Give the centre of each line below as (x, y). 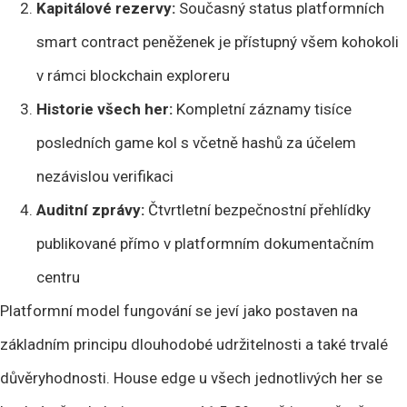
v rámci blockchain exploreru (133, 75)
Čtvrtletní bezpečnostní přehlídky (258, 209)
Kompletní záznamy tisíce (262, 109)
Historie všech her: (104, 109)
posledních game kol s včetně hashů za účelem (196, 142)
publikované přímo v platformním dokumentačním (205, 243)
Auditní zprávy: (90, 209)
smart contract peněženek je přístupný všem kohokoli (218, 41)
